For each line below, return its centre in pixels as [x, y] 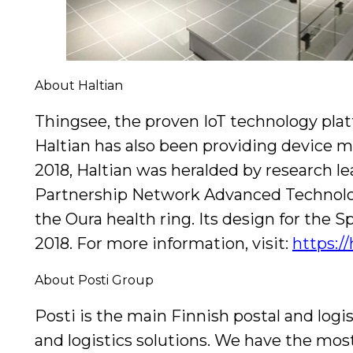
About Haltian [79, 85]
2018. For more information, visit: [163, 243]
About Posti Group [94, 281]
